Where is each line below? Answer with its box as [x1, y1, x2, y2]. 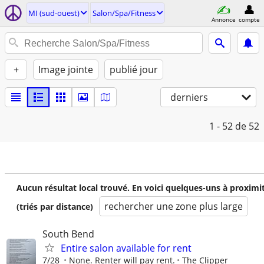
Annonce [211, 15, 236, 24]
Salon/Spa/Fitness [93, 8, 156, 18]
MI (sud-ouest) [28, 8, 80, 18]
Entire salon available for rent [61, 242, 192, 255]
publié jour [110, 63, 158, 76]
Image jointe [38, 63, 93, 76]
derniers [170, 91, 208, 104]
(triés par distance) [16, 201, 93, 212]
